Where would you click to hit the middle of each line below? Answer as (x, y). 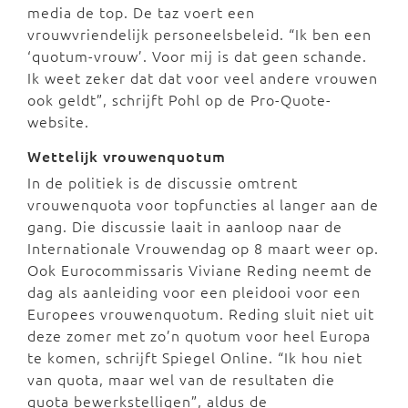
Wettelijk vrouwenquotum (129, 155)
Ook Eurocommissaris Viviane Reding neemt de (200, 269)
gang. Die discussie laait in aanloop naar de (185, 225)
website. (58, 121)
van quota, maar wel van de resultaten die (181, 378)
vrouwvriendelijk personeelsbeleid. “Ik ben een (199, 33)
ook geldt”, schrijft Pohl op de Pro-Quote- (179, 99)
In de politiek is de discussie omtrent (163, 182)
